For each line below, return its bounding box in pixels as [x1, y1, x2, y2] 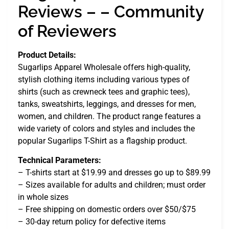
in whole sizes [18, 192, 68, 202]
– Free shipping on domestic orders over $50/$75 [18, 204, 196, 215]
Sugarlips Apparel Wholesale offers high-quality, [18, 62, 190, 72]
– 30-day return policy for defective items [18, 217, 166, 227]
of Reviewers [18, 21, 117, 40]
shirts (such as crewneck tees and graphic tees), [18, 86, 190, 97]
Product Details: [18, 50, 76, 60]
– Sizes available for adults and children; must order [18, 180, 205, 190]
